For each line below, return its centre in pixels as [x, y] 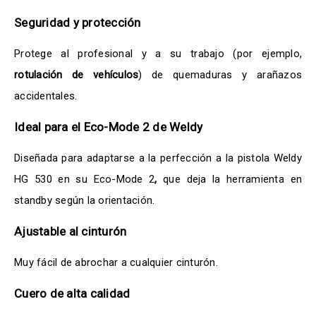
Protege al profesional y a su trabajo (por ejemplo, [158, 53]
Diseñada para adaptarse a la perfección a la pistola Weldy [158, 158]
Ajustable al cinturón [71, 231]
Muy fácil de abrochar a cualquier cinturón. [116, 262]
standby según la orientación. [85, 200]
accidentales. [46, 96]
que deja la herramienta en [233, 179]
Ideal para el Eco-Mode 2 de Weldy [109, 127]
